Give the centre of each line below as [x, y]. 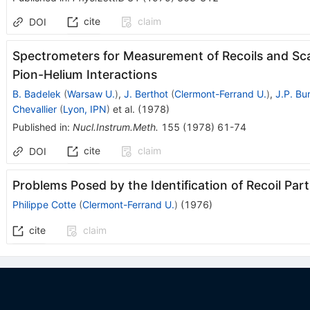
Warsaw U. [91, 93]
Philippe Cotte [44, 204]
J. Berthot [146, 93]
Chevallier [34, 109]
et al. [122, 109]
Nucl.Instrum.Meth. [115, 127]
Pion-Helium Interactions [84, 74]
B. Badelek [36, 93]
